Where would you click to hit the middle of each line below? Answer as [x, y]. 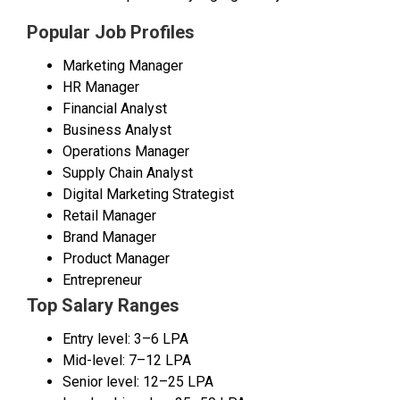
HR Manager [101, 87]
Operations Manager [126, 152]
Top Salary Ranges [103, 306]
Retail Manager [109, 216]
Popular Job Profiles [111, 33]
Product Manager [116, 259]
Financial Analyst [115, 109]
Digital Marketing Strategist [148, 195]
